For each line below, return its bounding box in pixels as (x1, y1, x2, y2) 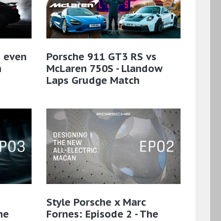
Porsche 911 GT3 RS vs (46, 50, 156, 63)
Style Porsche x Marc (46, 195, 146, 209)
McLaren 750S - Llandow (46, 62, 162, 75)
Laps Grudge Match (46, 74, 140, 87)
